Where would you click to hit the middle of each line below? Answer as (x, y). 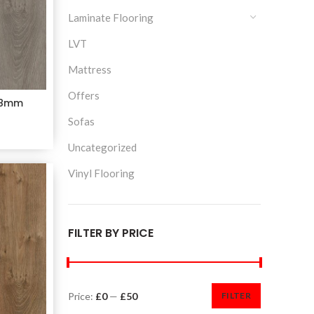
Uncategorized (102, 147)
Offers (83, 95)
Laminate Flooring (110, 18)
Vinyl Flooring (101, 173)
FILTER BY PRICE (110, 233)
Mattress (89, 69)
